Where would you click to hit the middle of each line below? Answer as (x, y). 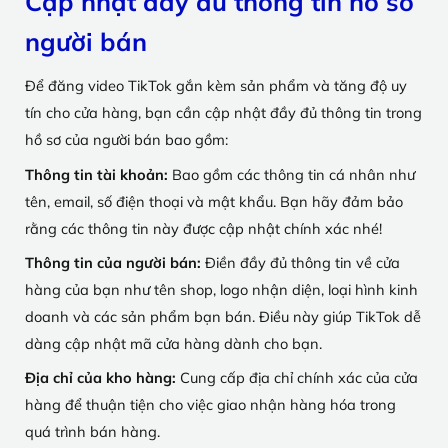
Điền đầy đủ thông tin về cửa (302, 262)
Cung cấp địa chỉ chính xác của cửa (297, 378)
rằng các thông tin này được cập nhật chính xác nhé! (203, 228)
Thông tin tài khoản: (98, 174)
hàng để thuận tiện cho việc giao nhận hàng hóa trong (210, 405)
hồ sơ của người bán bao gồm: (126, 140)
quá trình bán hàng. (92, 432)
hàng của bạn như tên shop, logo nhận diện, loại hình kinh (221, 289)
